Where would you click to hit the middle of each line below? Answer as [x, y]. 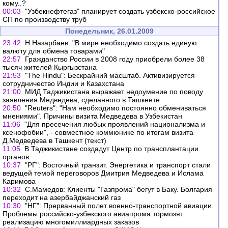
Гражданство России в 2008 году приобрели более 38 [115, 59]
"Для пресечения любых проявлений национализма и [115, 124]
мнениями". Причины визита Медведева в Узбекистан [92, 116]
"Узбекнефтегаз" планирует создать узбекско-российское [120, 11]
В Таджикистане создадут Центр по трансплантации [111, 149]
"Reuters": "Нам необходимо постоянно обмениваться [116, 108]
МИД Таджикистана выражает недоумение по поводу [114, 92]
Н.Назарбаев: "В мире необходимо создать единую [111, 43]
